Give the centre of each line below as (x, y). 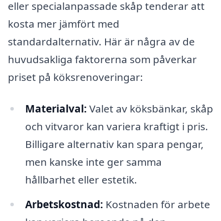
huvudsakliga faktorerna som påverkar (102, 59)
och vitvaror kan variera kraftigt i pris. (116, 126)
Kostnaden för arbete (156, 204)
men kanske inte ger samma (93, 162)
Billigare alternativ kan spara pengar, (114, 144)
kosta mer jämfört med (64, 24)
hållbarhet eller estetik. (81, 179)
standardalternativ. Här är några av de (101, 42)
